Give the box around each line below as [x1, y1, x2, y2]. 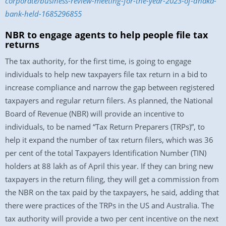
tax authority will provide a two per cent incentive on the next [5, 213, 218, 223]
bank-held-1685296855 [5, 9, 82, 19]
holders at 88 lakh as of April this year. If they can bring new [5, 161, 213, 171]
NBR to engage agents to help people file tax [5, 29, 208, 41]
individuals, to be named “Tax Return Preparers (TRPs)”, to [5, 122, 205, 132]
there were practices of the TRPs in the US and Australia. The [5, 200, 214, 210]
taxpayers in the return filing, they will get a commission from [5, 174, 219, 184]
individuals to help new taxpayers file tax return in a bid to [5, 69, 207, 79]
